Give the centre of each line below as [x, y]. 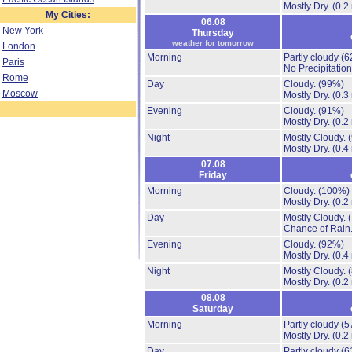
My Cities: [68, 15]
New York [23, 31]
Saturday [213, 309]
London [19, 46]
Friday [213, 175]
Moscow [20, 93]
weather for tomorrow [213, 43]
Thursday [213, 33]
